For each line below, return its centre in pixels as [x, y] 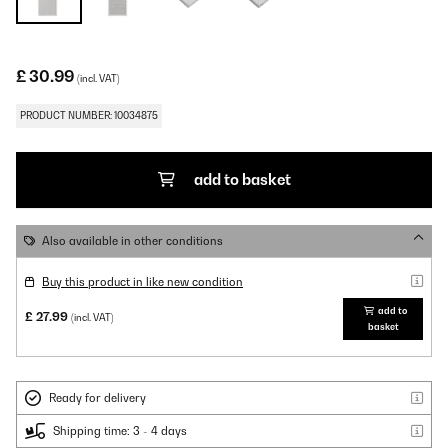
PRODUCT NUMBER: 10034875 [89, 115]
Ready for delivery [97, 398]
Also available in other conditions [132, 241]
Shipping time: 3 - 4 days [120, 431]
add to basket [242, 179]
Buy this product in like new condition [142, 282]
